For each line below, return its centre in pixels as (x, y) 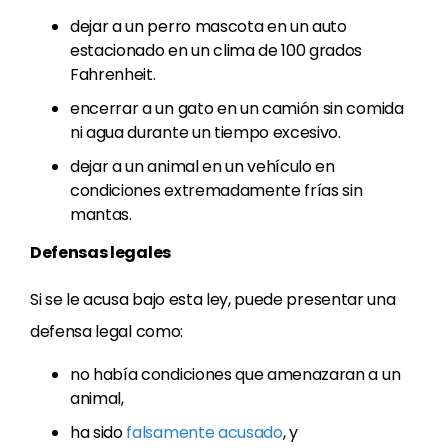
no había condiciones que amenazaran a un (235, 374)
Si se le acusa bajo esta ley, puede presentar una (213, 299)
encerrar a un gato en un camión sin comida (237, 108)
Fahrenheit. (113, 74)
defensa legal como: (106, 331)
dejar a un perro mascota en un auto (208, 26)
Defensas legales (100, 252)
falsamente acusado (204, 432)
